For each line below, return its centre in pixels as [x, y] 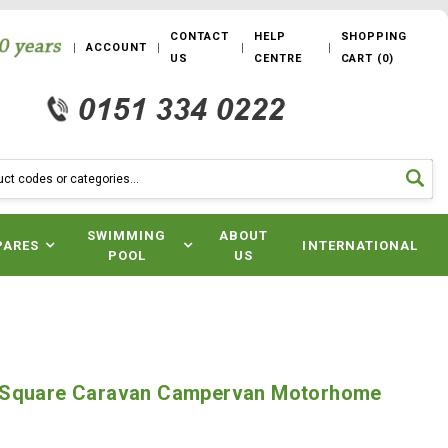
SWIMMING [127, 235]
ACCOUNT [116, 47]
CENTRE [278, 58]
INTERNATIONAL [360, 245]
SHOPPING [373, 36]
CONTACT [199, 36]
